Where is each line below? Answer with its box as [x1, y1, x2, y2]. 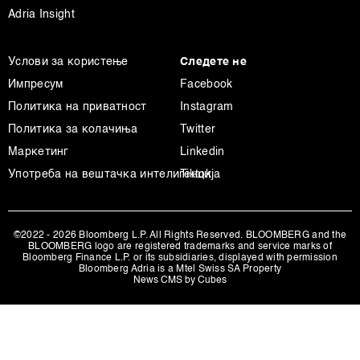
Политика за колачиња [8, 124, 137, 135]
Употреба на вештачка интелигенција [8, 169, 221, 180]
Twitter [180, 124, 216, 135]
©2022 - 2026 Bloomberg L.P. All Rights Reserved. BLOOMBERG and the [13, 231, 347, 240]
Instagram [180, 101, 234, 112]
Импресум [8, 79, 63, 90]
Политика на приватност [8, 101, 147, 112]
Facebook [180, 79, 233, 90]
